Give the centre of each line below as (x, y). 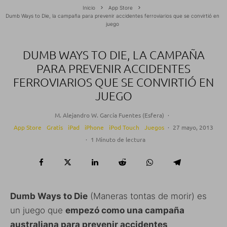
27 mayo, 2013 (193, 127)
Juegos (154, 127)
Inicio (89, 7)
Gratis (55, 127)
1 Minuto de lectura (118, 139)
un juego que (38, 210)
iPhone (94, 127)
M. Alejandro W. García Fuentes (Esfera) (109, 115)
